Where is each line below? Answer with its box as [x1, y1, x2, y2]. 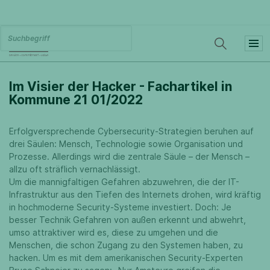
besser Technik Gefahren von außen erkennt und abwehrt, [9, 215, 246, 225]
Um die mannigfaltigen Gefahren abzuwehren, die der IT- [9, 177, 239, 187]
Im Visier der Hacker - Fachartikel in [9, 79, 232, 94]
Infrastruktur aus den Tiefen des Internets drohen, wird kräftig [9, 189, 261, 199]
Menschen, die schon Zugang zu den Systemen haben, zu [9, 240, 243, 250]
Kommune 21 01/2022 [9, 92, 143, 107]
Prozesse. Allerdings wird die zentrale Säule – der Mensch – [9, 151, 250, 162]
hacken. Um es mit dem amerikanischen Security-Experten [9, 253, 243, 263]
